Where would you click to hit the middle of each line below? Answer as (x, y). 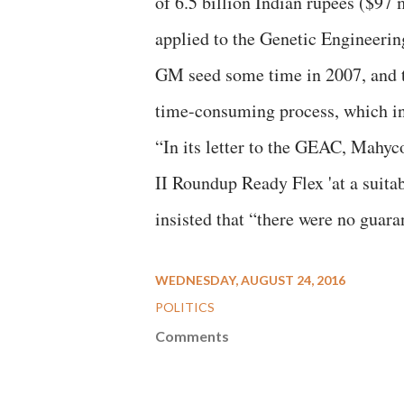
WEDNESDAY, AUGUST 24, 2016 (250, 280)
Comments (192, 336)
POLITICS (185, 307)
